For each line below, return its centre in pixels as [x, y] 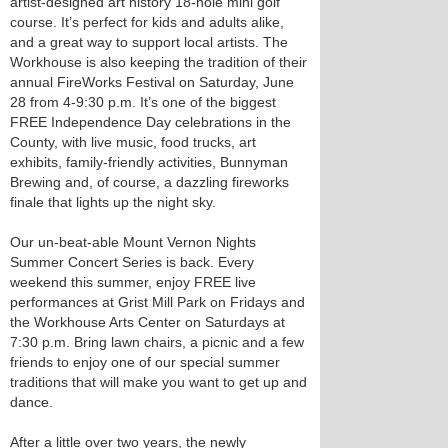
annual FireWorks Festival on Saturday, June [152, 82]
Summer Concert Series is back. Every [132, 262]
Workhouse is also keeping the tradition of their [158, 62]
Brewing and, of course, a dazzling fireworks [149, 182]
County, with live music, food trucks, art [133, 142]
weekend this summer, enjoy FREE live [133, 282]
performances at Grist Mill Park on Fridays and [157, 302]
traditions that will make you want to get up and [158, 382]
